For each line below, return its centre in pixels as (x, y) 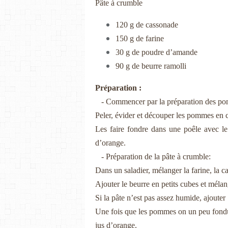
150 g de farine (140, 38)
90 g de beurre (139, 66)
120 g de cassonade (147, 24)
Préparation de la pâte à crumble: (159, 156)
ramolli (175, 66)
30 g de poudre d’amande (156, 52)
